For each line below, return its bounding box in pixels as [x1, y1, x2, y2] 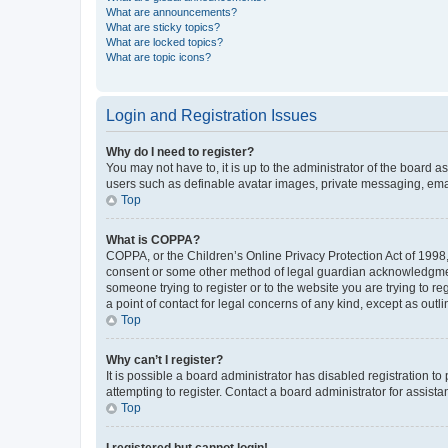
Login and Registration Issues [106, 106, 317, 124]
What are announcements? [106, 5, 237, 18]
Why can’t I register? [106, 352, 223, 367]
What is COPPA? [106, 232, 200, 247]
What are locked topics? [106, 35, 223, 48]
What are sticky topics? [106, 20, 220, 33]
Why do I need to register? [106, 144, 254, 159]
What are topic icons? [106, 50, 211, 63]
